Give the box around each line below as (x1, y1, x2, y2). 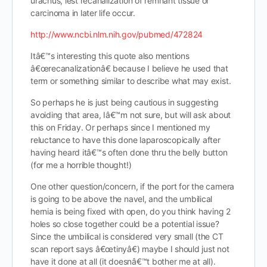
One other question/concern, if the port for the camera (30, 181, 235, 191)
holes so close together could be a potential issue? (30, 219, 219, 229)
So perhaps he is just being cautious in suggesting (30, 97, 219, 107)
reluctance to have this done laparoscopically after (30, 135, 221, 145)
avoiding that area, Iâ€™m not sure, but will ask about (30, 110, 231, 120)
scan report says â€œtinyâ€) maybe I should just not (30, 244, 229, 254)
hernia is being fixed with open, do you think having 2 (30, 206, 231, 216)
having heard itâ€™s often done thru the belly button (30, 147, 228, 157)
